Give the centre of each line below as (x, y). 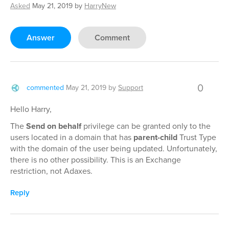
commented (45, 87)
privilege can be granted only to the (146, 126)
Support (131, 87)
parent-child (155, 137)
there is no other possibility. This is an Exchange (96, 159)
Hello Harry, (31, 109)
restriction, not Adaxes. (51, 171)
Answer (41, 37)
